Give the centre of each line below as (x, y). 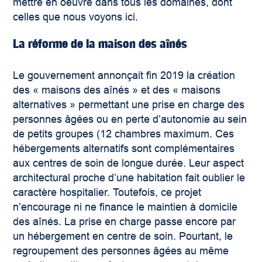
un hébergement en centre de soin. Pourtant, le (123, 237)
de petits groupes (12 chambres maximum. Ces (124, 134)
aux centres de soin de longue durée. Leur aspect (129, 163)
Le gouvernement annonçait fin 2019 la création (124, 76)
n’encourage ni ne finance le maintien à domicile (125, 207)
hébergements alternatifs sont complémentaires (124, 149)
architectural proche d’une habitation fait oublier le (129, 178)
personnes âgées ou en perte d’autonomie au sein (130, 120)
